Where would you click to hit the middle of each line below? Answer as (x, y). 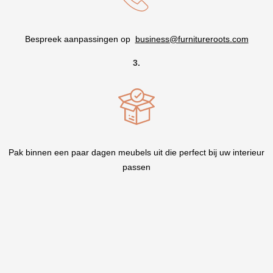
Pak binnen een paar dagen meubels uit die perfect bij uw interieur (136, 152)
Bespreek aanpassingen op (80, 39)
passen (136, 167)
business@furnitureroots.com (192, 39)
